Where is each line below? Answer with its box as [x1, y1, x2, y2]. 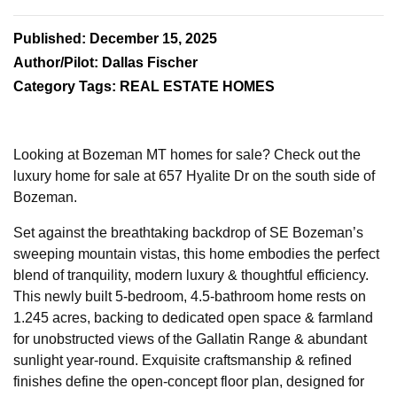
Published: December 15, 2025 [13, 31, 217, 47]
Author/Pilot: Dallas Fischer [13, 55, 198, 71]
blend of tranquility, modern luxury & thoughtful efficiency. [13, 268, 369, 284]
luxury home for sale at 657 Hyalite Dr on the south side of [13, 168, 375, 184]
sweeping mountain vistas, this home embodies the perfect [13, 246, 379, 262]
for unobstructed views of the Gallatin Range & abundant [13, 331, 367, 347]
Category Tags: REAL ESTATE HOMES [13, 79, 275, 95]
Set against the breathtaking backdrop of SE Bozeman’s [13, 225, 363, 241]
